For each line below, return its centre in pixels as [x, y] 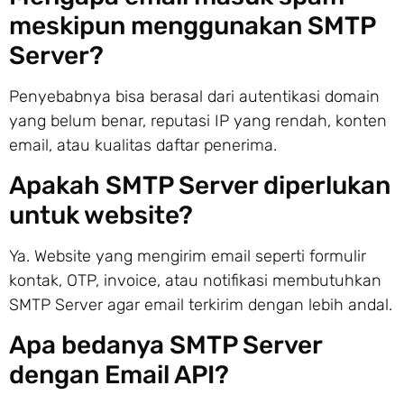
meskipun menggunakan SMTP [192, 25]
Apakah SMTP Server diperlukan [200, 186]
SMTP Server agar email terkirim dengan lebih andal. [201, 305]
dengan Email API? [119, 375]
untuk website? [101, 216]
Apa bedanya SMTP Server [165, 345]
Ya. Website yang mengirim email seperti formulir [188, 257]
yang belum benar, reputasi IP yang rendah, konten [198, 120]
